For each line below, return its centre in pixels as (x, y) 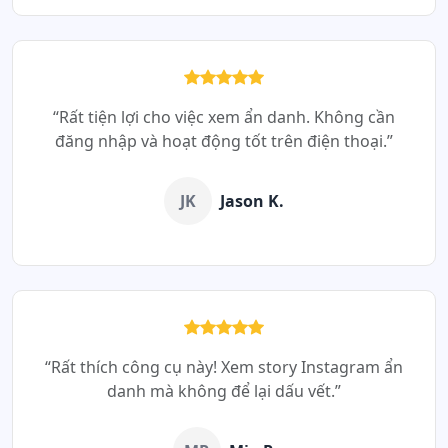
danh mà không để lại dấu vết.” (224, 391)
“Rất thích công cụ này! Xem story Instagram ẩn (224, 367)
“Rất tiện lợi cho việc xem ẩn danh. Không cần (224, 117)
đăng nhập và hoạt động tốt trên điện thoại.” (224, 141)
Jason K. (252, 201)
